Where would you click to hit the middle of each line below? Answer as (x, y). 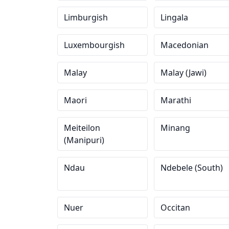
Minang (175, 128)
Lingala (174, 17)
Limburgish (86, 17)
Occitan (175, 208)
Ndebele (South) (191, 168)
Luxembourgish (94, 45)
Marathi (176, 100)
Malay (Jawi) (183, 73)
